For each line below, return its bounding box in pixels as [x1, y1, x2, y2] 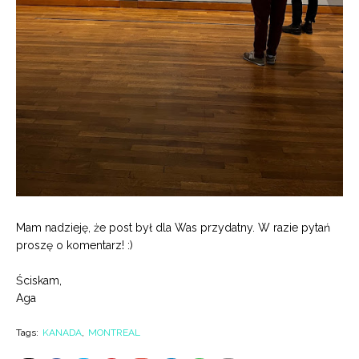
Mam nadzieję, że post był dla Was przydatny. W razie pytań [16, 221, 330, 234]
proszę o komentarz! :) [16, 239, 133, 252]
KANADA [42, 327, 82, 338]
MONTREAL [88, 327, 140, 338]
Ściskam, [16, 274, 62, 287]
